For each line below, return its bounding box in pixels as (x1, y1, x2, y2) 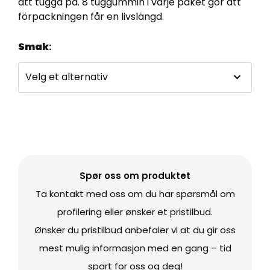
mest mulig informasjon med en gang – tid (39, 241, 231, 254)
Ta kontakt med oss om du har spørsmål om (35, 187, 235, 200)
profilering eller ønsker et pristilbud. (57, 205, 213, 218)
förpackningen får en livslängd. (18, 9, 164, 24)
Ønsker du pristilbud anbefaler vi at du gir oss (34, 223, 236, 236)
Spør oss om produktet (80, 169, 190, 182)
